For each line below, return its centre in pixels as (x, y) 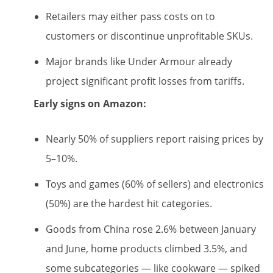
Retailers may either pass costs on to (130, 16)
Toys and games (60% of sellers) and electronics (155, 184)
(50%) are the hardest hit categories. (129, 203)
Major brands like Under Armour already (139, 61)
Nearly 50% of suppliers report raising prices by (154, 139)
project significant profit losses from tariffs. (145, 81)
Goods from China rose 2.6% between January (151, 229)
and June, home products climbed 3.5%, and (147, 248)
